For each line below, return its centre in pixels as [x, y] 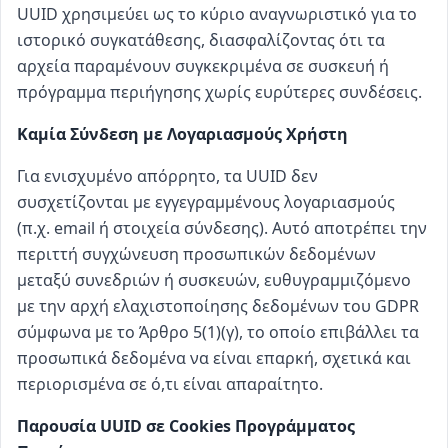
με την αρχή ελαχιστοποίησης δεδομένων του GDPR [218, 306]
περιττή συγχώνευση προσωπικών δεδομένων [196, 254]
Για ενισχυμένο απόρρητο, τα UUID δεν [167, 176]
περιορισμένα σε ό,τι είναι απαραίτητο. [170, 384]
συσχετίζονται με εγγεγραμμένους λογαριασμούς [206, 202]
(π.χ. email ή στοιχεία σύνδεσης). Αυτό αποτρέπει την [222, 228]
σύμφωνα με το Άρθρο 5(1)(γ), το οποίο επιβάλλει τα [218, 332]
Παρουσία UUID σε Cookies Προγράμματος [186, 426]
